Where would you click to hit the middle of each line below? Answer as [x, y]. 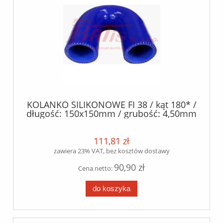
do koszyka [111, 188]
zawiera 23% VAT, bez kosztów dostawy [111, 151]
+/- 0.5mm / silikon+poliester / [111, 122]
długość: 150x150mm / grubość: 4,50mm [111, 113]
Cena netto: [96, 168]
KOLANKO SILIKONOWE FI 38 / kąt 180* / [111, 104]
